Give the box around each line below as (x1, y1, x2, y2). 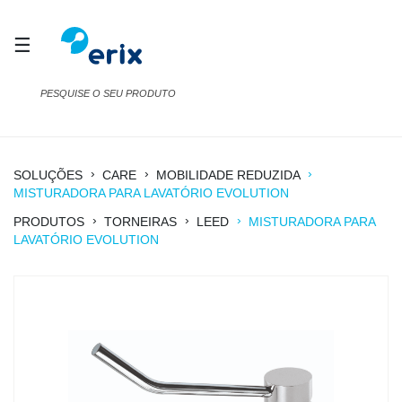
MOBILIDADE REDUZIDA (156, 168, 303, 183)
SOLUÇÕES (13, 168, 83, 183)
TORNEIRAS (104, 214, 177, 230)
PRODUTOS (13, 214, 84, 230)
